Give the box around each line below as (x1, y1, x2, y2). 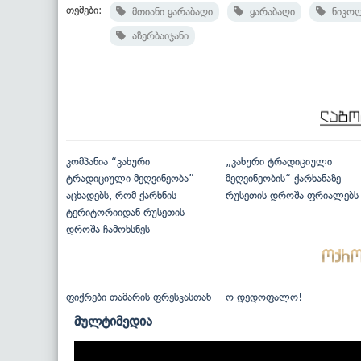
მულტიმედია (74, 313, 152, 330)
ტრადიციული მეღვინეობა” (66, 172, 194, 185)
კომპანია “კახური (66, 155, 150, 168)
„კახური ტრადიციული (225, 155, 332, 168)
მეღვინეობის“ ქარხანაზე (225, 172, 341, 185)
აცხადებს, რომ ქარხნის (66, 189, 176, 201)
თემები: (66, 3, 102, 16)
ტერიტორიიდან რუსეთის (66, 205, 185, 218)
